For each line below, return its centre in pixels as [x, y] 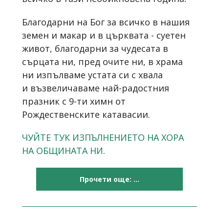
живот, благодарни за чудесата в [95, 48]
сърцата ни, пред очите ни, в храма [102, 61]
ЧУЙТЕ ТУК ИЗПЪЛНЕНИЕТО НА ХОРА [103, 138]
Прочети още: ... [109, 179]
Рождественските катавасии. [86, 114]
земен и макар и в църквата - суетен [104, 35]
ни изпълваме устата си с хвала [92, 75]
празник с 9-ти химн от [74, 101]
